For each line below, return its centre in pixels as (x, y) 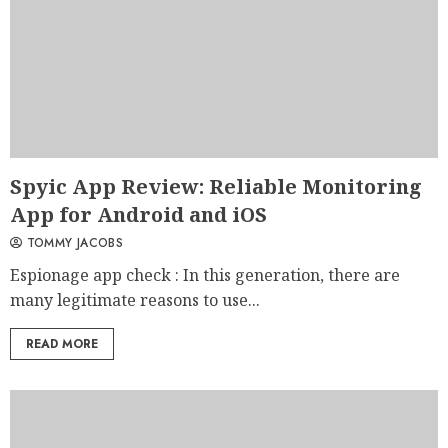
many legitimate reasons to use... (135, 300)
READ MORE (62, 344)
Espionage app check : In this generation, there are (205, 275)
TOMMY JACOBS (73, 243)
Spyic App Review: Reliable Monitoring (216, 187)
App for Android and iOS (138, 215)
